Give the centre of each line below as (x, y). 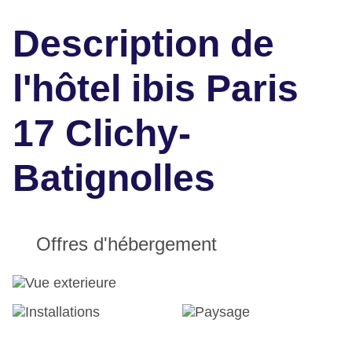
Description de (143, 44)
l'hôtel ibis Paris (156, 89)
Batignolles (114, 178)
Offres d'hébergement (126, 244)
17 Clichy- (102, 134)
